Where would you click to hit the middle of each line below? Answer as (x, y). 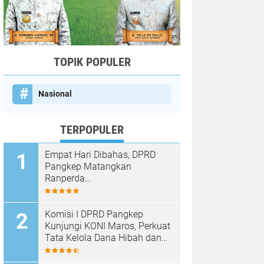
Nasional (55, 94)
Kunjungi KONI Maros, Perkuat (108, 226)
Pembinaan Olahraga (89, 250)
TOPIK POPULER (92, 62)
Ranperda (65, 178)
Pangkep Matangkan (88, 166)
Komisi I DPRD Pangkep (94, 214)
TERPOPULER (92, 130)
